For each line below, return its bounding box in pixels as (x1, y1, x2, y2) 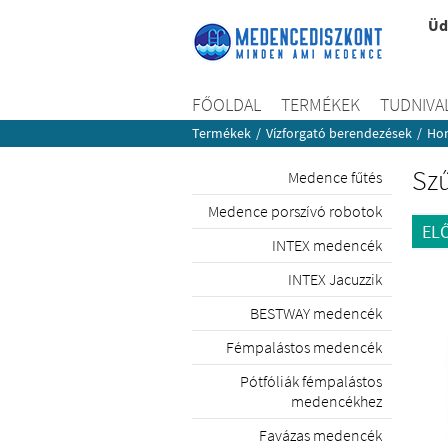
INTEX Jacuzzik (288, 269, 382, 289)
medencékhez (291, 391, 382, 411)
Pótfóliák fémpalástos (240, 371, 382, 391)
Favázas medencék (259, 425, 382, 445)
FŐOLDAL (192, 93, 261, 116)
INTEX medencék (272, 235, 382, 255)
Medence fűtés (288, 167, 382, 187)
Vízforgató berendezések (266, 124, 412, 142)
